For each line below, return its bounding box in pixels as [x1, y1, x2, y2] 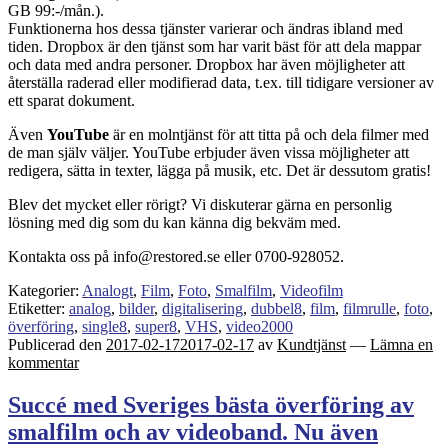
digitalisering [162, 299, 243, 317]
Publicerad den [8, 335, 106, 353]
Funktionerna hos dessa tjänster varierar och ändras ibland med [8, 19, 403, 37]
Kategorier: [8, 281, 82, 299]
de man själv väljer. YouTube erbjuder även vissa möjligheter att [8, 143, 409, 161]
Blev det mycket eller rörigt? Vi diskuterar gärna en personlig [8, 195, 392, 213]
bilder [119, 299, 154, 317]
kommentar [8, 353, 79, 371]
